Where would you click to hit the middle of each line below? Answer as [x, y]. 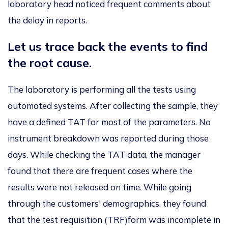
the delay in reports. [47, 20]
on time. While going [150, 187]
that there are [61, 171]
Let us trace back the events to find [108, 47]
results [22, 187]
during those [182, 138]
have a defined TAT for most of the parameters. [103, 122]
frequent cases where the [141, 171]
